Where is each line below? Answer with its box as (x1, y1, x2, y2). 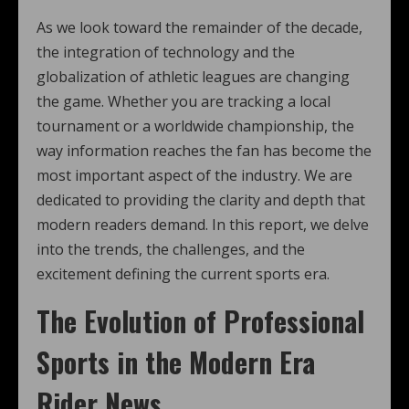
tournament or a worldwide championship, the (37, 116, 354, 136)
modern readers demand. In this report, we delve (37, 215, 369, 235)
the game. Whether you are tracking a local (37, 91, 330, 111)
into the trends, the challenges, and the (37, 239, 305, 259)
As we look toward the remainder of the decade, (37, 17, 362, 37)
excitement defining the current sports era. (37, 264, 330, 284)
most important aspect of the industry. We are (37, 165, 352, 185)
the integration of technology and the (37, 42, 295, 62)
